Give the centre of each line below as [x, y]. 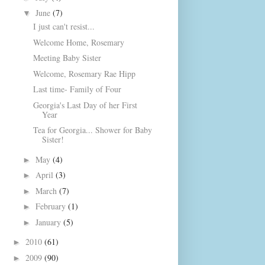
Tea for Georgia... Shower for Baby [92, 130]
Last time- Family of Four [77, 89]
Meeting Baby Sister [67, 58]
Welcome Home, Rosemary [78, 42]
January [49, 222]
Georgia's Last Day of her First [85, 105]
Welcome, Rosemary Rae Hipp [84, 73]
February [51, 206]
